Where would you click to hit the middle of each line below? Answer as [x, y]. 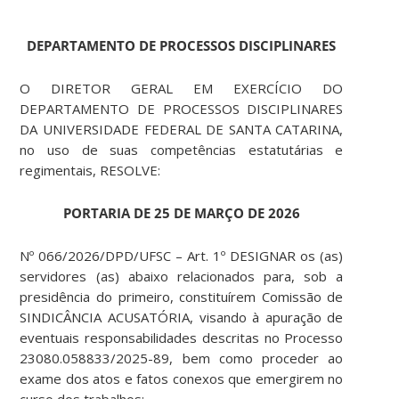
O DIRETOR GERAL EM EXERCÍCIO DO [182, 89]
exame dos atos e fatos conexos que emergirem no [182, 379]
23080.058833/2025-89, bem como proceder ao [182, 358]
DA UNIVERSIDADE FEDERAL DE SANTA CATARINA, [182, 130]
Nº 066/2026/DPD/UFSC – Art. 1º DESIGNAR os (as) [182, 256]
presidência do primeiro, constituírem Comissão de [182, 297]
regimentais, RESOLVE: [90, 171]
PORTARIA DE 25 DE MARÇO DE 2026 [181, 213]
